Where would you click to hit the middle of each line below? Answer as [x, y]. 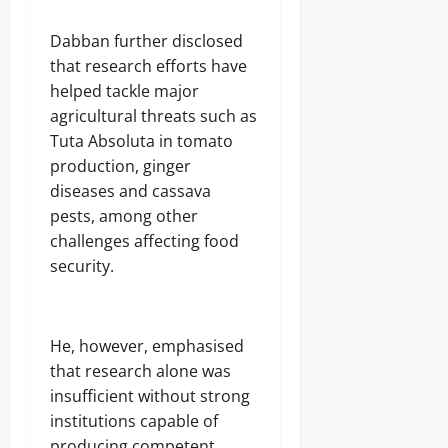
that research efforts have [148, 65]
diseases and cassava [130, 190]
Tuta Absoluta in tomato [141, 140]
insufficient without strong [150, 395]
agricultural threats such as [153, 115]
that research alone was [140, 370]
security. [82, 265]
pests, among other [124, 215]
